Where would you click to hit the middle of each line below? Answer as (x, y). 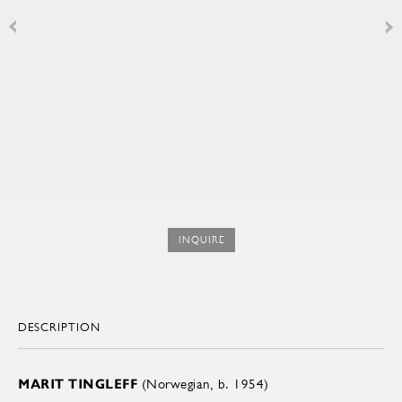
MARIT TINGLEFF (78, 385)
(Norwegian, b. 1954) (203, 384)
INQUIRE (201, 240)
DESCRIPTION (59, 328)
